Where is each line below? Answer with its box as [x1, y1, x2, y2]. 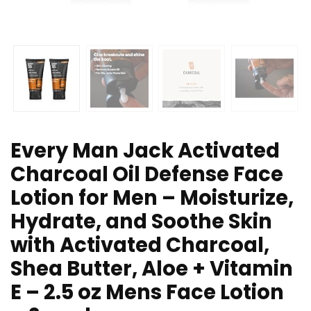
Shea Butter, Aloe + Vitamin [10, 255, 293, 283]
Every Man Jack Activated [10, 137, 280, 165]
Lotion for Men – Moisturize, [10, 184, 294, 212]
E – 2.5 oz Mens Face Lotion [10, 278, 284, 307]
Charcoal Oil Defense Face [10, 160, 283, 189]
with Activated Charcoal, [10, 231, 269, 260]
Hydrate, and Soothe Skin [10, 208, 272, 236]
